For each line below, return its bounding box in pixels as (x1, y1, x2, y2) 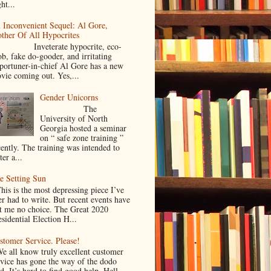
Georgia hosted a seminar (40, 122, 127, 134)
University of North (40, 112, 108, 124)
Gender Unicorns (40, 91, 99, 103)
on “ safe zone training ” (40, 131, 124, 143)
